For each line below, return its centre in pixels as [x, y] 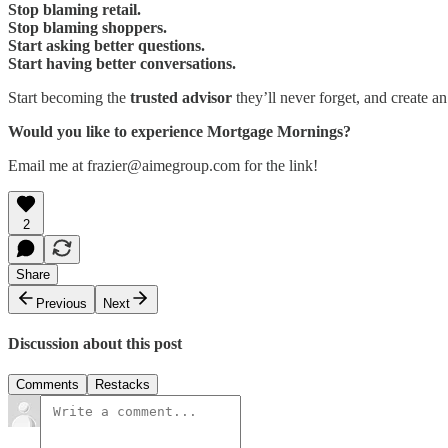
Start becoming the [69, 97]
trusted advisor [181, 97]
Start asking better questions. [106, 45]
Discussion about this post [95, 343]
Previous [61, 303]
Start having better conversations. [122, 63]
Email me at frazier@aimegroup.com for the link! [163, 165]
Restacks [122, 385]
